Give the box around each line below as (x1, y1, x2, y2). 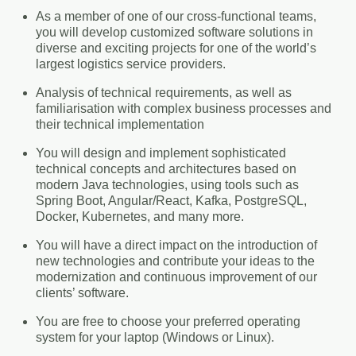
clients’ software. (35, 285, 129, 300)
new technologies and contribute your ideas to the (35, 253, 315, 268)
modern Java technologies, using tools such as (35, 177, 299, 192)
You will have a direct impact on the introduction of (35, 238, 317, 252)
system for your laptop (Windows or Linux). (35, 330, 274, 344)
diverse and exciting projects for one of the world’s (35, 41, 316, 55)
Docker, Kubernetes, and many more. (35, 209, 244, 223)
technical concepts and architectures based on (35, 161, 296, 176)
